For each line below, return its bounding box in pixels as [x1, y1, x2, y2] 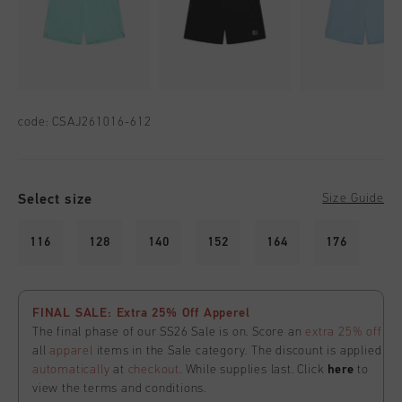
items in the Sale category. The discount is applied [92, 345, 382, 358]
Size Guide [322, 192, 384, 205]
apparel [49, 345, 93, 358]
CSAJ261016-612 [52, 116, 153, 129]
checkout [127, 363, 180, 377]
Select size [18, 192, 92, 207]
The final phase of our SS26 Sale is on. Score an [32, 326, 306, 339]
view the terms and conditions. [32, 382, 207, 396]
